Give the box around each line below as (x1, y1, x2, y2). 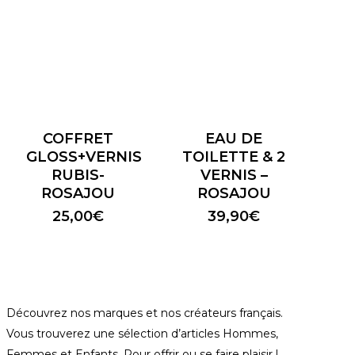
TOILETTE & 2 (182, 148, 286, 166)
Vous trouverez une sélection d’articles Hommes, (6, 326, 279, 342)
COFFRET (43, 130, 114, 148)
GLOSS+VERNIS (26, 148, 142, 166)
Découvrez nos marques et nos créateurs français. (6, 306, 284, 321)
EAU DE (205, 130, 263, 148)
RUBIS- (52, 166, 105, 185)
